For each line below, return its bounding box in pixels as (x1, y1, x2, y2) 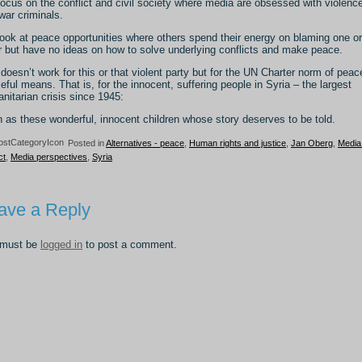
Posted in (65, 137, 106, 148)
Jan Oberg (291, 137, 333, 148)
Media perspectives (11, 152, 87, 162)
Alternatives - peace (106, 137, 184, 148)
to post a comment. (82, 238, 177, 250)
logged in (40, 238, 82, 250)
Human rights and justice (189, 137, 286, 148)
